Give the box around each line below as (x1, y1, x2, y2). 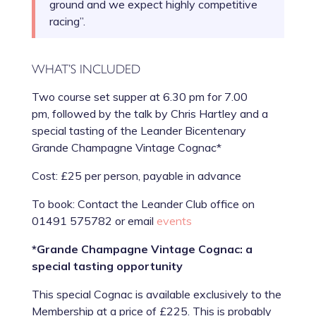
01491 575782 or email (31, 214, 157, 229)
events (156, 214, 192, 229)
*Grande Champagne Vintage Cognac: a (31, 242, 253, 257)
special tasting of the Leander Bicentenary (31, 123, 246, 138)
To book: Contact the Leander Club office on (31, 197, 255, 212)
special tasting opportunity (31, 259, 183, 274)
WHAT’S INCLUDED (31, 59, 140, 78)
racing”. (49, 14, 85, 29)
